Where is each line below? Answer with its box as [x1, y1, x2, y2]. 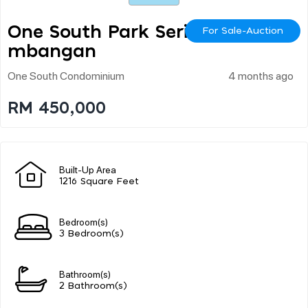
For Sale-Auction [202, 25, 283, 36]
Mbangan [8, 42, 96, 60]
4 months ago [228, 67, 294, 82]
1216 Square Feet [59, 177, 139, 186]
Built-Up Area [59, 162, 116, 175]
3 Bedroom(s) [59, 229, 124, 239]
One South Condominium [8, 67, 124, 82]
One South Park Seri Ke [8, 23, 217, 41]
